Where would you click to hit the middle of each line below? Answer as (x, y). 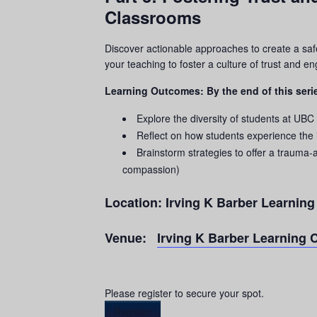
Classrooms (155, 17)
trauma (293, 152)
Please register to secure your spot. (184, 293)
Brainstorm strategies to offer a (207, 152)
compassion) (151, 169)
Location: (135, 202)
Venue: (126, 238)
